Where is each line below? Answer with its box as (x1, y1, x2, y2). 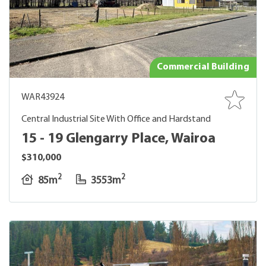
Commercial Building (157, 62, 249, 72)
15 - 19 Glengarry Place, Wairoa (21, 132, 216, 146)
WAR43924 (21, 93, 64, 102)
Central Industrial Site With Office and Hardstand (21, 115, 211, 124)
